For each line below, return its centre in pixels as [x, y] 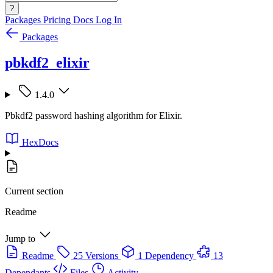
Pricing [58, 20]
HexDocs [40, 142]
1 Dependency [166, 255]
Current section [34, 191]
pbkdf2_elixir [47, 62]
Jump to [20, 238]
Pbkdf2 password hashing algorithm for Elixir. [94, 115]
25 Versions [96, 255]
